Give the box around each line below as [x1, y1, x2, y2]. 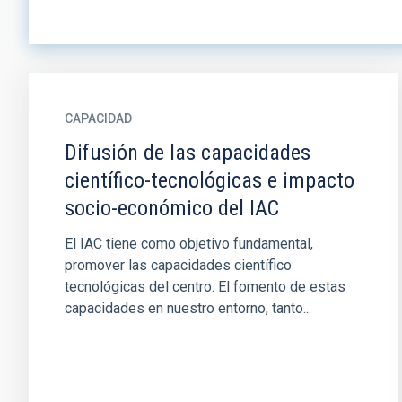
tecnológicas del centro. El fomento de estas [65, 278, 345, 295]
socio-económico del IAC [65, 196, 279, 221]
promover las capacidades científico [65, 257, 292, 274]
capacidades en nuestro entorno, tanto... [65, 300, 311, 317]
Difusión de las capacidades [65, 140, 310, 165]
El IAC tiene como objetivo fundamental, [65, 235, 313, 252]
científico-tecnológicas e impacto [65, 168, 354, 193]
